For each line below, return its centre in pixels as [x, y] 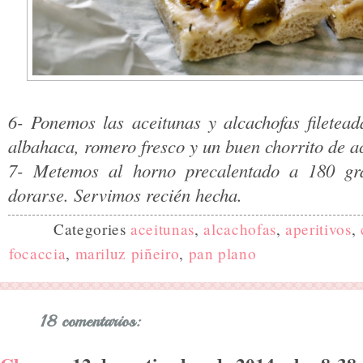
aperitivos [318, 228]
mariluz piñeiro [127, 253]
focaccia [38, 253]
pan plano [222, 253]
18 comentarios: [90, 321]
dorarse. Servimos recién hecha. [125, 195]
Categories [92, 228]
